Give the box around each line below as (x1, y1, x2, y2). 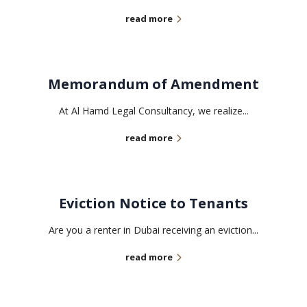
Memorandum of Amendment (48, 75, 259, 94)
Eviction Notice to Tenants (59, 194, 248, 213)
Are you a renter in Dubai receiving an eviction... (49, 223, 258, 237)
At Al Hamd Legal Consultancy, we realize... (58, 104, 249, 118)
